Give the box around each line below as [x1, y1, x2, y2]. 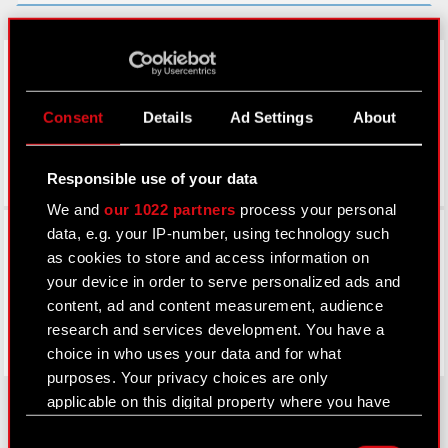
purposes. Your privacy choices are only [46, 368, 329, 386]
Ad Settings [229, 108, 313, 126]
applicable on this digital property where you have [46, 392, 391, 410]
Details [143, 108, 192, 126]
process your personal [235, 200, 397, 218]
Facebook [224, 218, 322, 241]
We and [46, 200, 105, 218]
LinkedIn [224, 48, 306, 71]
